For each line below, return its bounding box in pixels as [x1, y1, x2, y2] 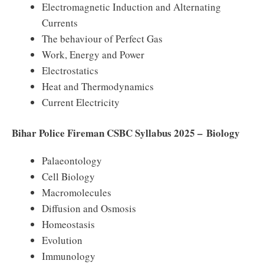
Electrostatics [42, 63, 98, 77]
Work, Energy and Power [42, 47, 144, 61]
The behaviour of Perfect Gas [42, 31, 163, 45]
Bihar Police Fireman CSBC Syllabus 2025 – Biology [12, 126, 240, 140]
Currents [42, 15, 78, 29]
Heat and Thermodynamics [42, 79, 154, 93]
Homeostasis [42, 217, 95, 231]
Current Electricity [42, 95, 120, 109]
